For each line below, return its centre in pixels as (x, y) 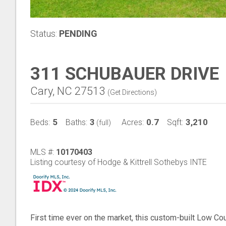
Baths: (76, 122)
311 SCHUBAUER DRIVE (125, 74)
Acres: (133, 122)
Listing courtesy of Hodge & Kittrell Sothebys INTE (119, 162)
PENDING (78, 34)
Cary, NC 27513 (68, 91)
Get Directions (132, 92)
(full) (103, 123)
